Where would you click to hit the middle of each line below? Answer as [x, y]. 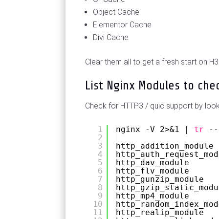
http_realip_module [160, 213]
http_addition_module [165, 146]
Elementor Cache [122, 25]
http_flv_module [153, 171]
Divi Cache [111, 38]
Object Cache [116, 12]
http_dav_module [153, 163]
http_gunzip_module [160, 179]
